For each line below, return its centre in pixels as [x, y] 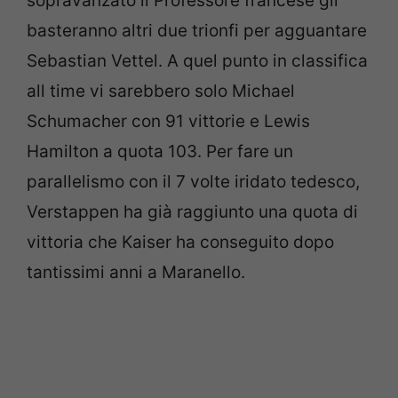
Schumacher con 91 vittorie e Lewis [168, 122]
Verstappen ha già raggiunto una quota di [192, 212]
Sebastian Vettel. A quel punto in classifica [197, 61]
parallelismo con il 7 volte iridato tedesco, [193, 182]
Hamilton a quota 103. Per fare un [160, 152]
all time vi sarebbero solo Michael [161, 92]
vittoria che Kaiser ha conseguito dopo [180, 243]
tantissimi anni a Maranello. [136, 273]
